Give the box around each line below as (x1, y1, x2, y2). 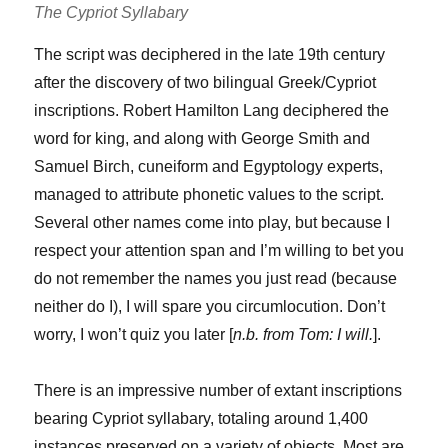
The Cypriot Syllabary (34, 4, 189, 21)
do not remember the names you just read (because (34, 270, 398, 287)
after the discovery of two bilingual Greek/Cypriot (34, 74, 377, 91)
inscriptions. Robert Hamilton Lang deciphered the (34, 102, 390, 119)
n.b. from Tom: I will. (233, 326, 374, 343)
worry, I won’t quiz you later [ (34, 326, 234, 343)
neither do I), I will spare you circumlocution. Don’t (34, 298, 386, 315)
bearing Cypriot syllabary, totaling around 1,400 (34, 410, 369, 427)
